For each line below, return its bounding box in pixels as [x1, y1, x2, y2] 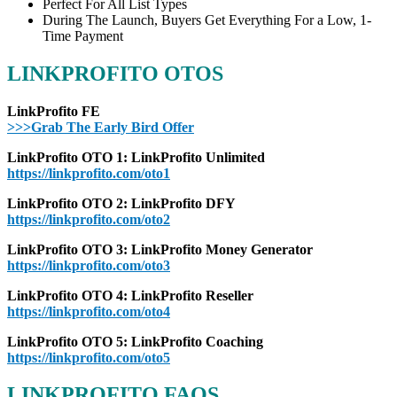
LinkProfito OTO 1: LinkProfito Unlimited [7, 149, 265, 165]
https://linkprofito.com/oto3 [7, 257, 170, 273]
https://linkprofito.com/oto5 [7, 349, 170, 365]
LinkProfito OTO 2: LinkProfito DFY [7, 195, 236, 211]
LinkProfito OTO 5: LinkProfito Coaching [7, 333, 263, 349]
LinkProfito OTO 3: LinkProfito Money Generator [7, 241, 313, 257]
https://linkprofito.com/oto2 [7, 211, 170, 227]
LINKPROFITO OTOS [7, 61, 223, 85]
